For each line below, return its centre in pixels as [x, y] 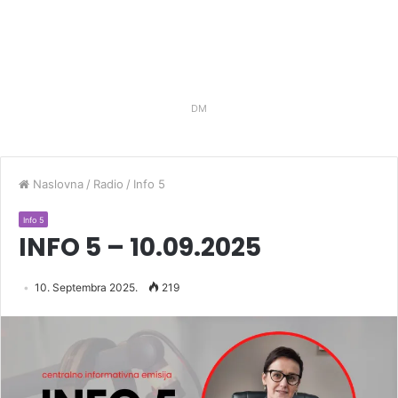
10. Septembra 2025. [86, 287]
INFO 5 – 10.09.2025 [140, 247]
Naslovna [56, 184]
